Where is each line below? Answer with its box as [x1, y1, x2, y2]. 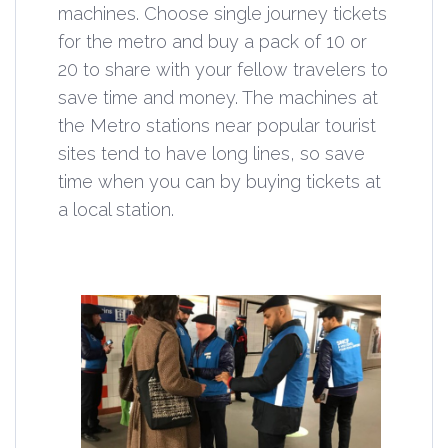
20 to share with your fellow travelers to [58, 59, 388, 81]
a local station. [58, 199, 174, 221]
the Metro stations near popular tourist [58, 115, 376, 137]
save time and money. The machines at [58, 87, 378, 109]
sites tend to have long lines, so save [58, 143, 365, 165]
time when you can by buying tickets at [58, 171, 381, 193]
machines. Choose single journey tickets [58, 3, 387, 25]
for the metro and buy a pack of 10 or [58, 31, 367, 53]
